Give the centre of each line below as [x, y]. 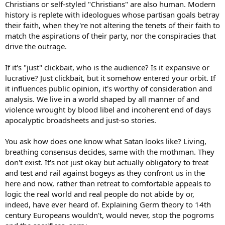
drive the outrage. [36, 46]
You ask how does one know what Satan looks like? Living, [106, 141]
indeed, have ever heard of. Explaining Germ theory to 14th [108, 204]
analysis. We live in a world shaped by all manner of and [102, 99]
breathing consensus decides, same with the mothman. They [110, 151]
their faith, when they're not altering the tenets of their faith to [113, 25]
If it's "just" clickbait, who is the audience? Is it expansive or [107, 67]
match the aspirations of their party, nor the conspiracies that [110, 35]
